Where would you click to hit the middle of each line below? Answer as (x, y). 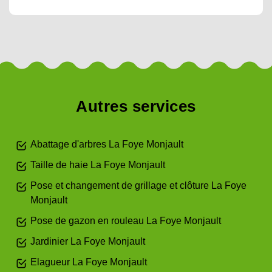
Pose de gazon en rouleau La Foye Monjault (126, 221)
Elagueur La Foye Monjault (89, 262)
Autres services (136, 106)
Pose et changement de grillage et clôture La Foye (138, 185)
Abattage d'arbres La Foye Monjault (107, 144)
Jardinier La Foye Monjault (88, 241)
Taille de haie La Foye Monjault (98, 165)
